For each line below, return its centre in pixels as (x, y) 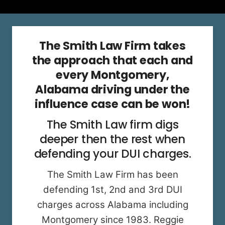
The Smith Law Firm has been (113, 174)
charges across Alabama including (113, 204)
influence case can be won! (113, 104)
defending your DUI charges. (113, 153)
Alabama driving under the (113, 89)
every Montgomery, (113, 75)
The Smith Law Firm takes (113, 45)
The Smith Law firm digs (113, 124)
